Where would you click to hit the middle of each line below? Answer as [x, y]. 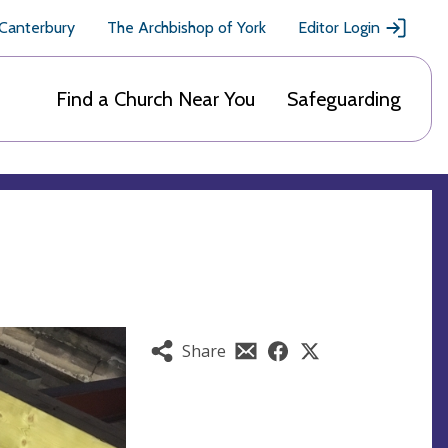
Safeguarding [344, 99]
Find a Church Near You [155, 99]
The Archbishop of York [186, 27]
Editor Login [339, 27]
